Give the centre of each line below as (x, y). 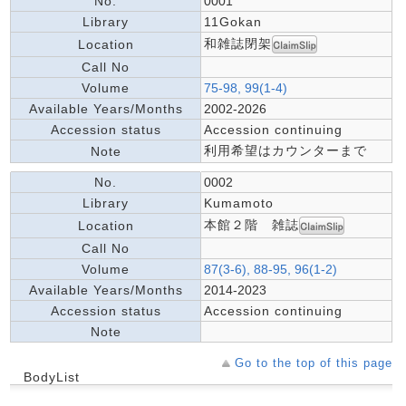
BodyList (52, 377)
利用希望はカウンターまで (285, 150)
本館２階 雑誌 (251, 224)
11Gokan (233, 22)
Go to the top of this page (314, 363)
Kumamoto (239, 203)
